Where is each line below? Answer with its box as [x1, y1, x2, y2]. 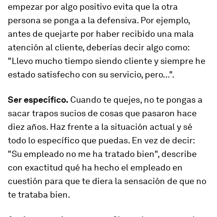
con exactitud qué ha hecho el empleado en [8, 162, 183, 172]
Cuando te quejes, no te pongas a [68, 94, 202, 105]
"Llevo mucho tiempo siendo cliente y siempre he [8, 56, 205, 66]
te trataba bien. [8, 189, 70, 200]
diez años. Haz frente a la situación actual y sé [8, 122, 192, 132]
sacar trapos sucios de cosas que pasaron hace [8, 108, 197, 118]
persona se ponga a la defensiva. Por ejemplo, [8, 15, 190, 25]
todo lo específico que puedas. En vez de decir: [8, 135, 195, 145]
